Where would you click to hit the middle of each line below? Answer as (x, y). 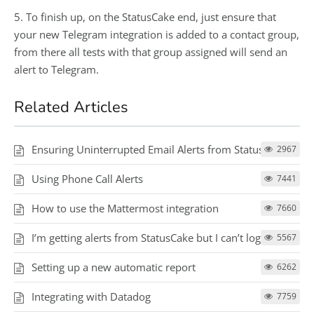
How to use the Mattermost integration (125, 208)
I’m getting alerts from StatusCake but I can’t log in (152, 237)
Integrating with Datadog (91, 296)
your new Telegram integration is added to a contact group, (157, 34)
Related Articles (71, 107)
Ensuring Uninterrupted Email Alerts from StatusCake (159, 149)
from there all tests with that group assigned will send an (151, 52)
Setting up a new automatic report (114, 267)
